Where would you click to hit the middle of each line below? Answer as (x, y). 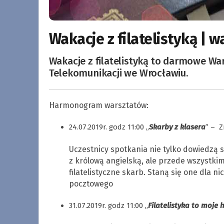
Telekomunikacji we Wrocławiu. (118, 73)
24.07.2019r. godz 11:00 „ (109, 127)
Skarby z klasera (177, 127)
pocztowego (91, 183)
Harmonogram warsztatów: (98, 105)
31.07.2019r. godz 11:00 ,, (108, 205)
